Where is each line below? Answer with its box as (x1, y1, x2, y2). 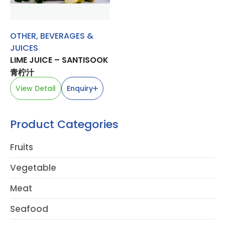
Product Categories (10, 117, 119, 133)
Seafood (10, 203, 48, 215)
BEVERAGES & (40, 30, 93, 42)
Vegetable (10, 162, 56, 174)
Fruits (10, 141, 33, 154)
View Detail (16, 83, 56, 94)
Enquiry (67, 83, 93, 94)
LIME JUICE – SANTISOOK (10, 54, 108, 66)
